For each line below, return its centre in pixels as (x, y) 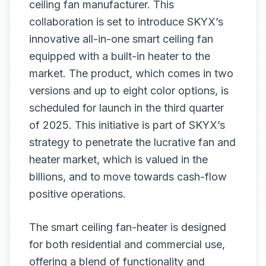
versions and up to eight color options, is (129, 91)
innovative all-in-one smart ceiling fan (121, 39)
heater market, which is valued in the (118, 159)
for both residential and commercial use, (127, 244)
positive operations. (77, 194)
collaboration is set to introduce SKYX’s (126, 22)
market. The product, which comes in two (131, 73)
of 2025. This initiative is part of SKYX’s (127, 125)
